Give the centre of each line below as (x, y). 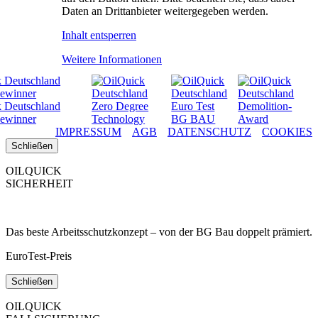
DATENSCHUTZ (209, 131)
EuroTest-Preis (39, 256)
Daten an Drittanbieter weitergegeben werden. (165, 11)
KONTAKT (34, 32)
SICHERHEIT (39, 183)
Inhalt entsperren (99, 35)
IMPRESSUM (88, 131)
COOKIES (287, 131)
